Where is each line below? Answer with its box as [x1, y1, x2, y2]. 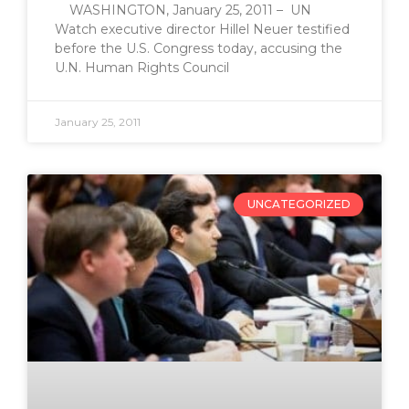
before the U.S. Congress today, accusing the [55, 39, 342, 57]
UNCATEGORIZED [246, 196, 351, 211]
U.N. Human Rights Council [55, 58, 229, 76]
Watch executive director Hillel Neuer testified [55, 20, 350, 37]
